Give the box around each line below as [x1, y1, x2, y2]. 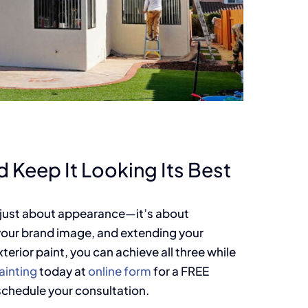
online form [87, 263, 151, 278]
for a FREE [151, 263, 209, 278]
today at [36, 263, 88, 278]
